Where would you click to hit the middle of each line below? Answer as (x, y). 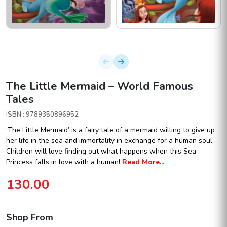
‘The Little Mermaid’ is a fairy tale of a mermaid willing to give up (110, 130)
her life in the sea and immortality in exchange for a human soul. (110, 140)
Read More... (143, 162)
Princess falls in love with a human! (63, 162)
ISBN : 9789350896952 (42, 114)
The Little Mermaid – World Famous (100, 86)
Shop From (30, 217)
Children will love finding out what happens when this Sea (101, 151)
